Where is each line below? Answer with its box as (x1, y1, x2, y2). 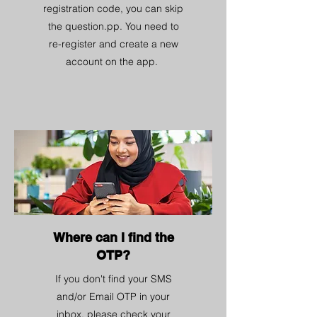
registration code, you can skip (43, 2, 183, 15)
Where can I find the (52, 230, 174, 245)
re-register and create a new (48, 38, 178, 50)
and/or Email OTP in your (57, 290, 170, 303)
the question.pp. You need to (47, 20, 179, 33)
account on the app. (66, 55, 161, 68)
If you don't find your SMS (54, 272, 172, 285)
